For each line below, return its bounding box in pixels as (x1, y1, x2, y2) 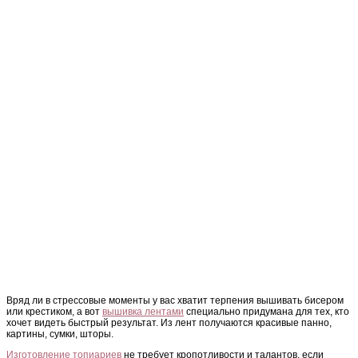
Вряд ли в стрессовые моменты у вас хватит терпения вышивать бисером (6, 295, 344, 307)
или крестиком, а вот (6, 306, 102, 318)
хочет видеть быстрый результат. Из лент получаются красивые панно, (6, 317, 332, 329)
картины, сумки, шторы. (6, 328, 113, 340)
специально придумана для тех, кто (184, 306, 349, 318)
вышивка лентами (102, 306, 184, 318)
